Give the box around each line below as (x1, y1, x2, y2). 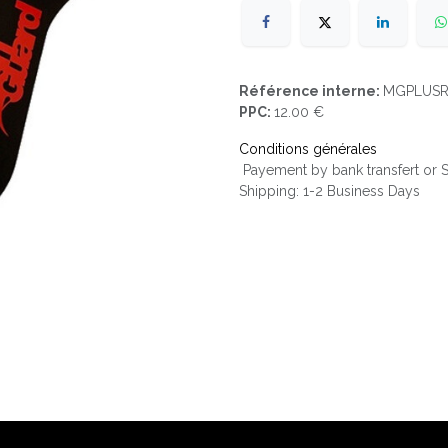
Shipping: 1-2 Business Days (239, 183, 420, 200)
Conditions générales (239, 141, 377, 158)
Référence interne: (239, 83, 383, 100)
